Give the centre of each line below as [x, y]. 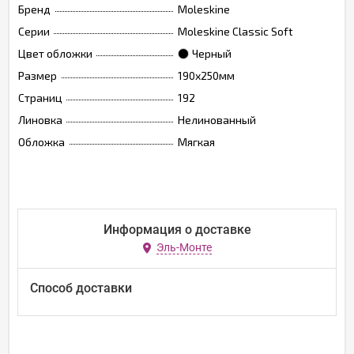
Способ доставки [81, 288]
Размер [38, 75]
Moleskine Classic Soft [235, 31]
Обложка [41, 142]
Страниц [40, 98]
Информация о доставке [177, 230]
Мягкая [196, 142]
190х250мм [206, 75]
